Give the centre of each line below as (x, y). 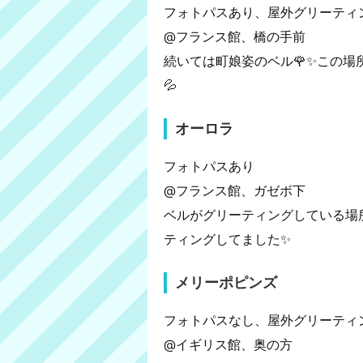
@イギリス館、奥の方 (228, 344)
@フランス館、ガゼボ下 (235, 190)
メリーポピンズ (226, 283)
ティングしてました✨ (227, 239)
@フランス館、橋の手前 (235, 36)
